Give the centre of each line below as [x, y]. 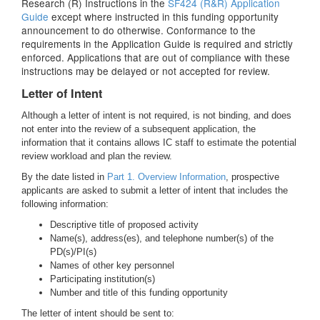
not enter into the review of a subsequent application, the [139, 129]
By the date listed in [64, 177]
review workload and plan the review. [97, 156]
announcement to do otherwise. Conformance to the [139, 30]
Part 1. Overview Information [166, 177]
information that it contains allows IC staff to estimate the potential [159, 142]
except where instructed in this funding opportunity [164, 16]
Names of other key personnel [112, 265]
